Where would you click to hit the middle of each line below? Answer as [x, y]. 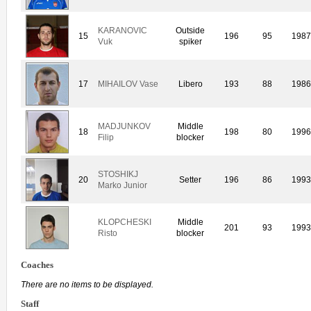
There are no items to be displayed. [87, 285]
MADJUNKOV [124, 126]
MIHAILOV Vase [128, 84]
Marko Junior [123, 185]
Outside [191, 30]
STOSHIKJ [118, 174]
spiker [191, 41]
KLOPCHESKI [125, 222]
